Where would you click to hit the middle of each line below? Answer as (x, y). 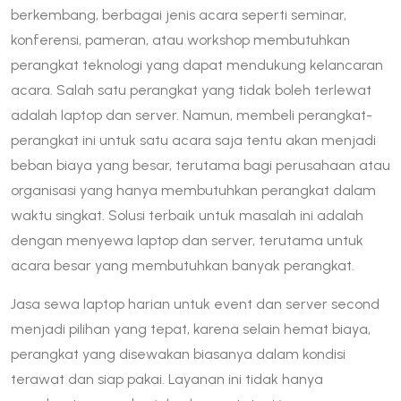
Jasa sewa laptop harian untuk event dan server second (195, 303)
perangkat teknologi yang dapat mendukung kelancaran (197, 64)
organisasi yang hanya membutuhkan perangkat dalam (193, 190)
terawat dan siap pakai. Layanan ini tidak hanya (167, 379)
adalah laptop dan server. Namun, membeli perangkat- (192, 115)
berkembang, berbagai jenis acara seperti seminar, (179, 14)
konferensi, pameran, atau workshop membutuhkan (180, 39)
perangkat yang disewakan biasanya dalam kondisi (178, 354)
